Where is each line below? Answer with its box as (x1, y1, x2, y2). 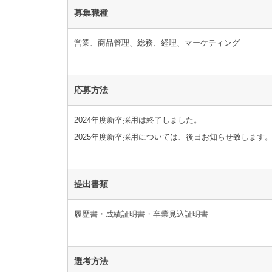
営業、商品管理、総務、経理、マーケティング (74, 38, 240, 48)
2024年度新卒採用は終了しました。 (74, 115, 202, 125)
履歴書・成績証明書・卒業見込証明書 (74, 209, 208, 219)
